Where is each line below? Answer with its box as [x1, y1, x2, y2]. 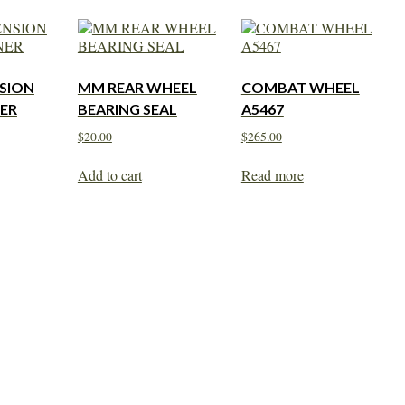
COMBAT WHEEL [240, 78, 360, 96]
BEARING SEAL [77, 99, 177, 118]
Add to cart [77, 165, 142, 184]
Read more [240, 165, 304, 184]
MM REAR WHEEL [77, 78, 197, 96]
